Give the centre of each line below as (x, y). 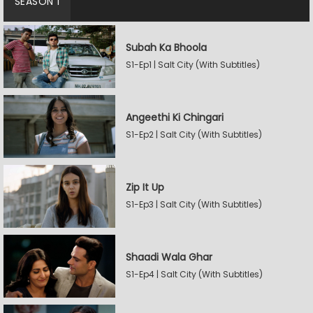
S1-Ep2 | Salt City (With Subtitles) (194, 134)
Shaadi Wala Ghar (169, 257)
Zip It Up (145, 187)
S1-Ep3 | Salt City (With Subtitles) (194, 204)
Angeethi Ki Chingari (175, 117)
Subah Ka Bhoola (166, 48)
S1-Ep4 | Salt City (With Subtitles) (194, 274)
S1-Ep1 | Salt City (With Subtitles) (193, 65)
